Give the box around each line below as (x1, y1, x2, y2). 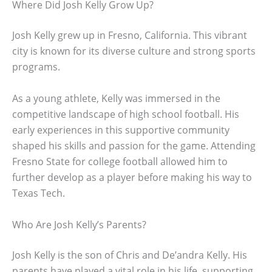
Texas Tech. (12, 186, 65, 200)
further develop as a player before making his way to (12, 170, 252, 184)
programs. (12, 60, 60, 74)
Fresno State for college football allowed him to (12, 154, 228, 168)
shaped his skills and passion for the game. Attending (12, 138, 256, 152)
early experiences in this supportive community (12, 123, 229, 137)
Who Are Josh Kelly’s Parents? (12, 217, 146, 231)
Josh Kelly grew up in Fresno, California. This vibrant (12, 29, 247, 42)
